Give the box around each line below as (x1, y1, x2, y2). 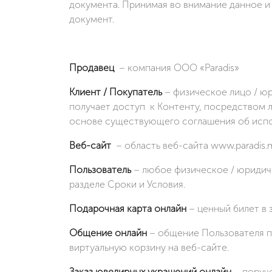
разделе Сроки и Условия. (69, 178, 185, 190)
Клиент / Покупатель (69, 86, 162, 98)
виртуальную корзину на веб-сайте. (69, 241, 229, 253)
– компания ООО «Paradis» (119, 61, 239, 73)
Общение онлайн (69, 226, 147, 239)
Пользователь (69, 163, 134, 175)
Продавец (69, 61, 119, 73)
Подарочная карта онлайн (69, 202, 186, 214)
